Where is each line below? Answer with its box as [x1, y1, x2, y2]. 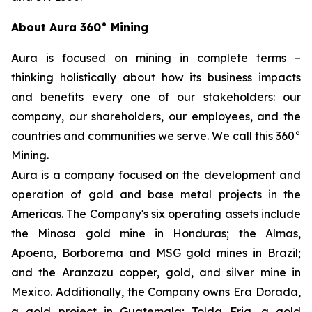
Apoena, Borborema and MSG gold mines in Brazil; [11, 246, 301, 260]
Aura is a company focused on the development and [11, 168, 301, 182]
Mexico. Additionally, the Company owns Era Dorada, [11, 285, 301, 299]
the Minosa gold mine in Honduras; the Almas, [11, 226, 301, 241]
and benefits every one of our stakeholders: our [11, 90, 301, 104]
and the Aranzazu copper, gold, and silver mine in [11, 265, 301, 280]
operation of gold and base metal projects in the [11, 187, 301, 202]
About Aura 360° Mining [11, 20, 148, 35]
